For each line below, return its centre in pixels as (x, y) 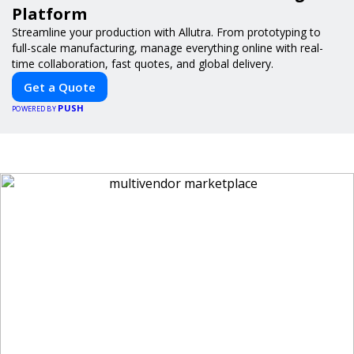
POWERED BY (35, 108)
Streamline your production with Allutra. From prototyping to (166, 32)
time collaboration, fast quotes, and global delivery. (143, 63)
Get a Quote (60, 87)
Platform (49, 13)
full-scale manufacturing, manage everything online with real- (168, 47)
